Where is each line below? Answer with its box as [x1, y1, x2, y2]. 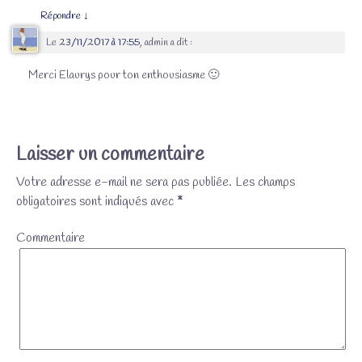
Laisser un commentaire [15, 142, 204, 169]
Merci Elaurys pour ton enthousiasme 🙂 [28, 67, 220, 83]
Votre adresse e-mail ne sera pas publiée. [15, 174, 232, 192]
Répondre [40, 8, 83, 23]
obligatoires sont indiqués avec [15, 193, 177, 211]
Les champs [231, 174, 295, 192]
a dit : [170, 35, 192, 49]
